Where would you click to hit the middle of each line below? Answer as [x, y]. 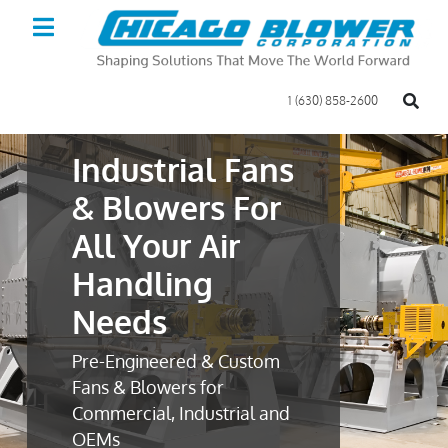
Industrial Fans [182, 170]
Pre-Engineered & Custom [175, 360]
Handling [142, 284]
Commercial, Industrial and [180, 412]
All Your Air [155, 246]
